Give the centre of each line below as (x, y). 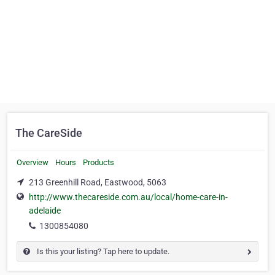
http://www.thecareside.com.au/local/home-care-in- (128, 197)
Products (99, 162)
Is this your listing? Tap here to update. (102, 252)
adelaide (45, 211)
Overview (33, 162)
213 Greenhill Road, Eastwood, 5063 (98, 182)
